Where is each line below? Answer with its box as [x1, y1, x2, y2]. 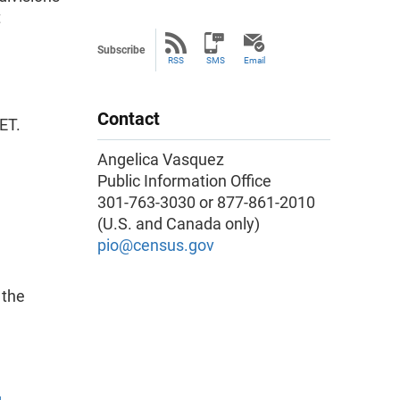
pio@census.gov [97, 236, 214, 254]
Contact [97, 108, 160, 129]
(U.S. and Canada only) [97, 214, 260, 233]
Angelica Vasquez [97, 150, 228, 169]
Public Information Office [97, 171, 271, 190]
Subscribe [97, 44, 145, 56]
